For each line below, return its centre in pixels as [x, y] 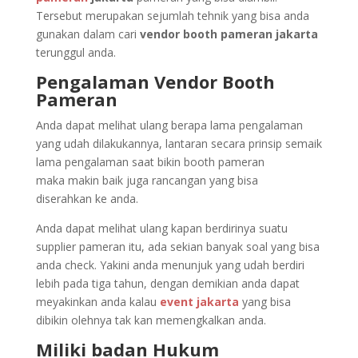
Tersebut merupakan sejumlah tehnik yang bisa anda [172, 16]
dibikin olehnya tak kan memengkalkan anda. [151, 320]
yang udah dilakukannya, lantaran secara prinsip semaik [179, 143]
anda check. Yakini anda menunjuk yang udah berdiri [170, 265]
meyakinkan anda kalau [97, 302]
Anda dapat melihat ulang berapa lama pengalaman [169, 125]
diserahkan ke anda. [87, 199]
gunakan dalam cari [88, 34]
